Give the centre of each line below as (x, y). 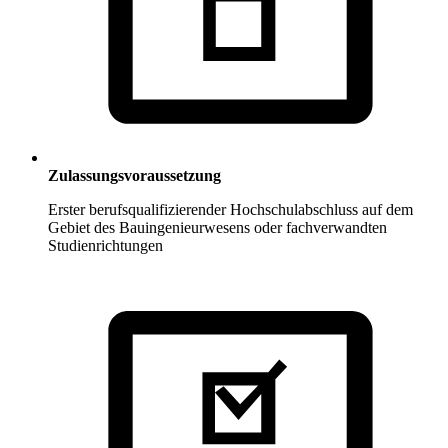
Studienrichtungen (105, 246)
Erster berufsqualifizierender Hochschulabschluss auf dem (230, 210)
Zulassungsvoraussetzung (134, 176)
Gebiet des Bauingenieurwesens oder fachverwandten (217, 228)
